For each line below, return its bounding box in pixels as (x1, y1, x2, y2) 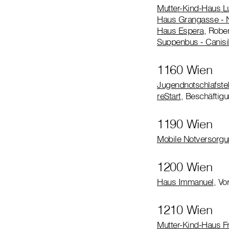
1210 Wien (157, 201, 213, 217)
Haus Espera (157, 25, 204, 36)
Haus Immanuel (157, 176, 214, 187)
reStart (157, 90, 181, 101)
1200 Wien (157, 158, 213, 174)
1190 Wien (157, 116, 213, 131)
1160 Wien (157, 61, 216, 77)
